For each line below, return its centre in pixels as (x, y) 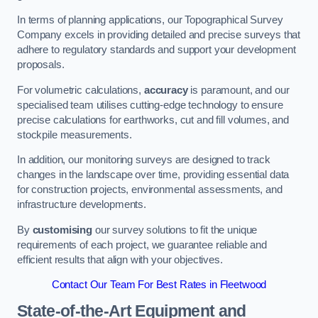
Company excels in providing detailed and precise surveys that (159, 35)
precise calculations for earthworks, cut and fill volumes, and (153, 120)
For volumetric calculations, (81, 90)
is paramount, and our (238, 90)
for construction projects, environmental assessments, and (150, 190)
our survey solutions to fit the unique (175, 230)
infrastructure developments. (82, 205)
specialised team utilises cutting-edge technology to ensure (150, 105)
